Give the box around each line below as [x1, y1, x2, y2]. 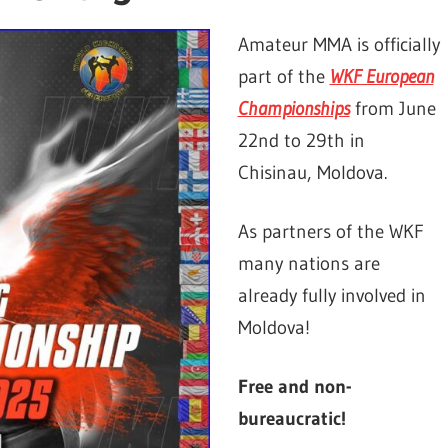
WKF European [329, 64, 434, 88]
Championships [237, 96, 350, 120]
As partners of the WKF [237, 219, 424, 243]
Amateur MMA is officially [237, 32, 440, 56]
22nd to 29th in [237, 128, 365, 152]
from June [349, 96, 436, 120]
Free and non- [237, 374, 351, 398]
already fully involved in [237, 283, 426, 307]
